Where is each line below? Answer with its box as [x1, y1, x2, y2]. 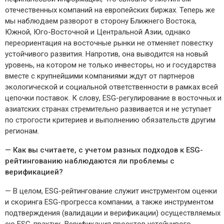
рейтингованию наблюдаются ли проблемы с [5, 156, 174, 166]
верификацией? [5, 167, 63, 177]
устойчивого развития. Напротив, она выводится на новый [5, 49, 208, 59]
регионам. [5, 126, 39, 136]
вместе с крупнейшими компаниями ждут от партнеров [5, 71, 194, 81]
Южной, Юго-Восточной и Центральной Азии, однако [5, 27, 190, 37]
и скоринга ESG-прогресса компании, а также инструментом [5, 197, 213, 207]
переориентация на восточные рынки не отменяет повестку [5, 38, 213, 48]
